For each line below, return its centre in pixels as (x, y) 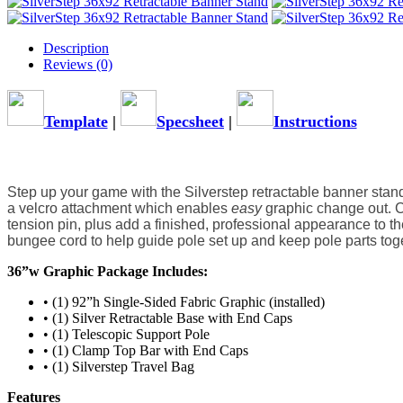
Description (76, 48)
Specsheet (190, 121)
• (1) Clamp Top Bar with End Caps (146, 350)
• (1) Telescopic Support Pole (126, 334)
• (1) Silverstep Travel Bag (119, 366)
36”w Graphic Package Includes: (107, 271)
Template (76, 121)
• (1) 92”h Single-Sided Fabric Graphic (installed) (184, 301)
